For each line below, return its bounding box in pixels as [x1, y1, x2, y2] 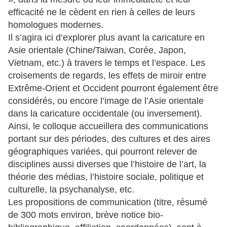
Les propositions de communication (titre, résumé [8, 197, 207, 208]
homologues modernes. [8, 20, 103, 30]
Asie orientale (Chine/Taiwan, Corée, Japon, [8, 45, 186, 56]
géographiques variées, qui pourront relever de [8, 146, 197, 157]
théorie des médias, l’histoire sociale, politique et [8, 172, 204, 182]
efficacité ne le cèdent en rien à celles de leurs [8, 7, 195, 18]
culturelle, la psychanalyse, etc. [8, 184, 134, 195]
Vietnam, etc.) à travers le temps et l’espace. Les [8, 58, 205, 68]
